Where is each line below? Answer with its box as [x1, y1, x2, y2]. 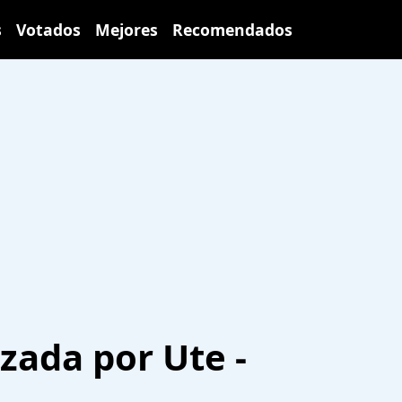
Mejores [95, 19, 158, 41]
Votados [16, 19, 81, 41]
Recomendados [172, 19, 293, 41]
